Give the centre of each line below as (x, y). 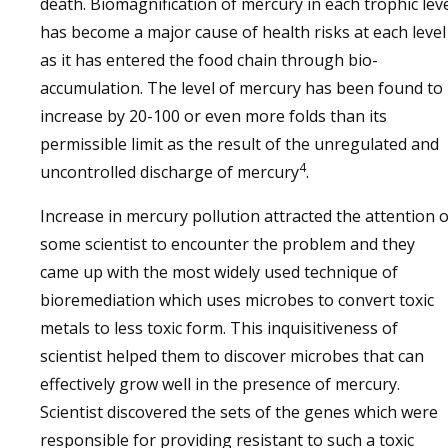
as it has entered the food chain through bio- (209, 60)
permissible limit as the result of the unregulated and (239, 144)
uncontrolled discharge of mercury (169, 172)
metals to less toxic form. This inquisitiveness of (219, 328)
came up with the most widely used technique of (219, 272)
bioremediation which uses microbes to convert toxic (237, 300)
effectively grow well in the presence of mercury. (220, 384)
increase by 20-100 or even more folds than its (213, 116)
